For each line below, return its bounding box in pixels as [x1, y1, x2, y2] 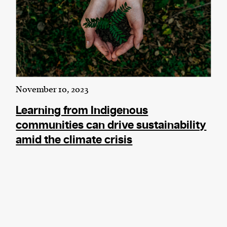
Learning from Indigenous [16, 103, 148, 119]
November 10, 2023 [16, 84, 89, 96]
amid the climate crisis [16, 133, 133, 148]
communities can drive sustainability [16, 118, 207, 133]
